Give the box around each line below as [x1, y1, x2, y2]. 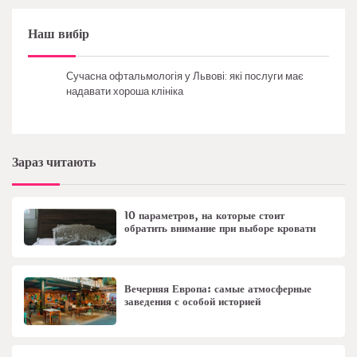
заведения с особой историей [124, 294, 261, 311]
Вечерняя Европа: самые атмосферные [124, 281, 312, 298]
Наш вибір [28, 24, 89, 45]
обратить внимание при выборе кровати [124, 220, 316, 237]
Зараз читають [12, 152, 96, 173]
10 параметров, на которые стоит [124, 207, 285, 224]
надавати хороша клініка [66, 84, 183, 100]
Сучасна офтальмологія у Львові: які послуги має [66, 69, 304, 84]
